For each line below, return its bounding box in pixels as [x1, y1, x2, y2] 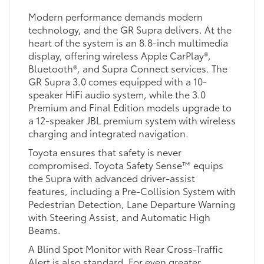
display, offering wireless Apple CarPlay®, [28, 48, 211, 62]
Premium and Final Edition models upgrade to [28, 100, 232, 114]
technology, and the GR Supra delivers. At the [28, 22, 232, 37]
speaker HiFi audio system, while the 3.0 [28, 87, 206, 101]
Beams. [28, 223, 61, 237]
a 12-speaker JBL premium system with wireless [28, 113, 236, 127]
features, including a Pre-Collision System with [28, 184, 236, 198]
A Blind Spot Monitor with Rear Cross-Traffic [28, 242, 223, 256]
